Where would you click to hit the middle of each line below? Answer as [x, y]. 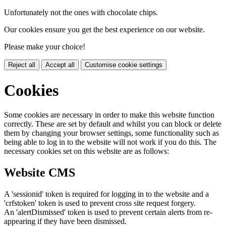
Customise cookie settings [124, 65]
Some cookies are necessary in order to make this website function [109, 115]
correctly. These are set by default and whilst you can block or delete [113, 124]
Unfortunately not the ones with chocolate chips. [81, 13]
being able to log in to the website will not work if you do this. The [110, 142]
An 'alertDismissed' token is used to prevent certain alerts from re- [108, 212]
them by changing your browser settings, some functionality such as [111, 133]
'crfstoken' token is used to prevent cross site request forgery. [100, 203]
